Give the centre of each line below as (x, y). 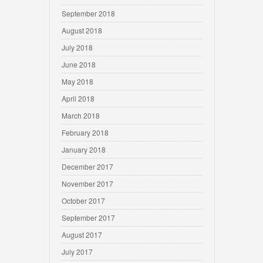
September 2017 (88, 218)
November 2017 (87, 183)
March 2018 (81, 115)
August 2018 (82, 30)
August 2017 (82, 235)
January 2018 (84, 149)
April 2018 (78, 98)
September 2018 (88, 13)
